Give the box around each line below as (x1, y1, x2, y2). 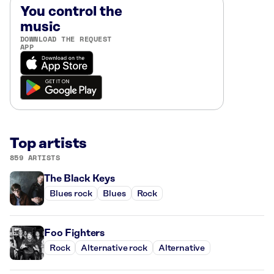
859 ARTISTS (10, 152, 61, 163)
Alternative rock (81, 243, 147, 253)
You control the (20, 4, 122, 20)
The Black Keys (44, 173, 115, 184)
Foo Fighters (44, 228, 105, 239)
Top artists (10, 136, 87, 152)
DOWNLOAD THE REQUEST (20, 34, 112, 44)
